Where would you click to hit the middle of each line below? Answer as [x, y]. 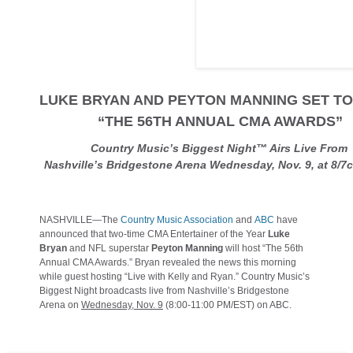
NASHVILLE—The [80, 219]
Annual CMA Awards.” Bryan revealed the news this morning [168, 262]
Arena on [60, 305]
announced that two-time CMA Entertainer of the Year [154, 234]
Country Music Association [177, 219]
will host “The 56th [263, 248]
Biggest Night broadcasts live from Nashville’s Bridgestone [164, 290]
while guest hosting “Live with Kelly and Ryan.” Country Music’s [175, 276]
